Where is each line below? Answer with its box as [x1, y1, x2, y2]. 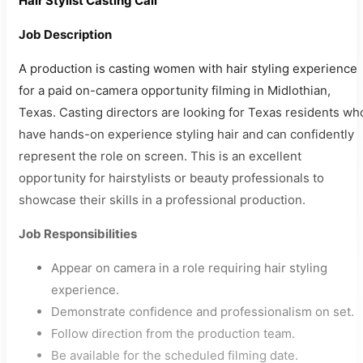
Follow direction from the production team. [51, 326, 295, 342]
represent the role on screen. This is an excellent [19, 148, 301, 164]
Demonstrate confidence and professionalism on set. [51, 304, 354, 320]
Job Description [19, 27, 112, 43]
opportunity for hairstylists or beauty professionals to [19, 170, 324, 186]
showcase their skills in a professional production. [19, 192, 305, 208]
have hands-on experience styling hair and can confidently [19, 126, 354, 143]
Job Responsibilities [19, 226, 137, 242]
